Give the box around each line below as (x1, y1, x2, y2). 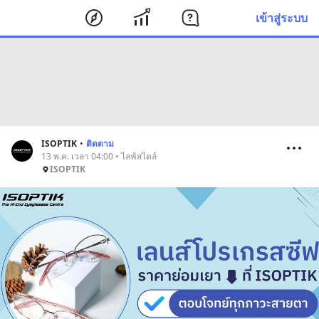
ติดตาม (86, 137, 114, 150)
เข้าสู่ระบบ (256, 9, 308, 26)
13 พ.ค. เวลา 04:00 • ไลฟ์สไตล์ (41, 150, 157, 162)
